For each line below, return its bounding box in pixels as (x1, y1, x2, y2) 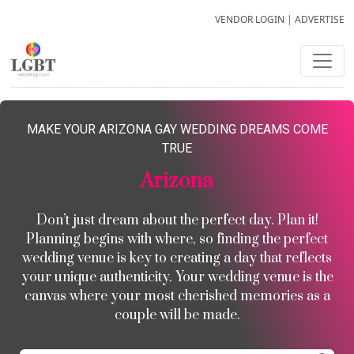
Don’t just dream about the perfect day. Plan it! (36, 212, 318, 229)
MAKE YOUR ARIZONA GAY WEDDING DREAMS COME (26, 122, 328, 137)
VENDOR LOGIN (215, 13, 284, 26)
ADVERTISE (295, 13, 345, 26)
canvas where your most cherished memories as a (24, 288, 330, 305)
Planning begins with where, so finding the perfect (26, 231, 328, 248)
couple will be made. (114, 307, 240, 324)
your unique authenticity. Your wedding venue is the (21, 269, 333, 286)
